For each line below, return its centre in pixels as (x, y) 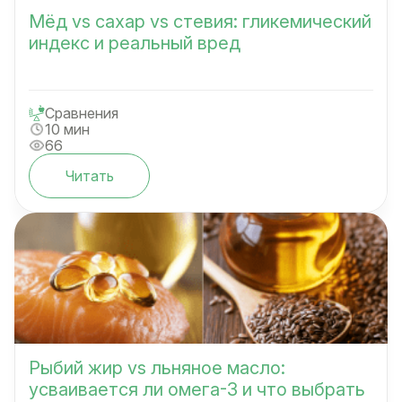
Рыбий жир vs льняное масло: (157, 367)
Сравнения (82, 113)
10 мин (67, 129)
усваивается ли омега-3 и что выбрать (197, 389)
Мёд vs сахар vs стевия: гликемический (200, 21)
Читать (89, 175)
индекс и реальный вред (135, 43)
